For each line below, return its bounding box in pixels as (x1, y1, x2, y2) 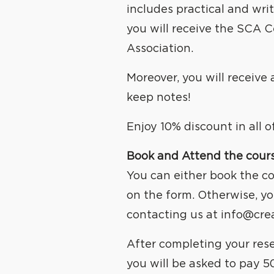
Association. (127, 43, 193, 55)
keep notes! (127, 92, 191, 104)
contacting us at (127, 209, 221, 221)
